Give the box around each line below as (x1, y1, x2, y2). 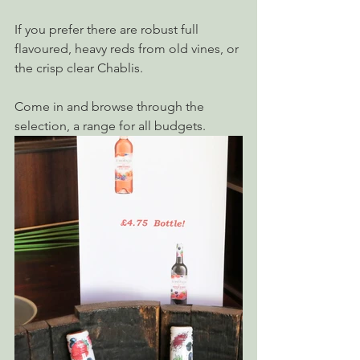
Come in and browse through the (14, 99, 207, 114)
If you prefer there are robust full (14, 22, 202, 37)
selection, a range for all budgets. (14, 118, 206, 133)
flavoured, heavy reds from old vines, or (14, 41, 242, 56)
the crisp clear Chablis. (14, 60, 143, 76)
